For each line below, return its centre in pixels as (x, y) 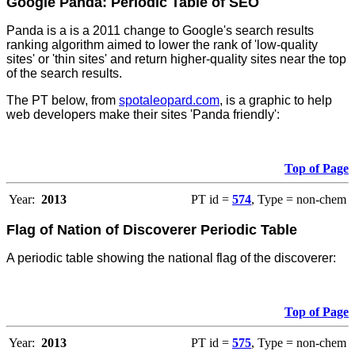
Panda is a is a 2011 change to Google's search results (160, 31)
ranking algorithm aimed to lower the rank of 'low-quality (162, 45)
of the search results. (64, 74)
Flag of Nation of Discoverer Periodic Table (152, 230)
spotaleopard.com (169, 101)
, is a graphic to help (276, 101)
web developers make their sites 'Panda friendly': (143, 115)
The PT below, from (63, 101)
